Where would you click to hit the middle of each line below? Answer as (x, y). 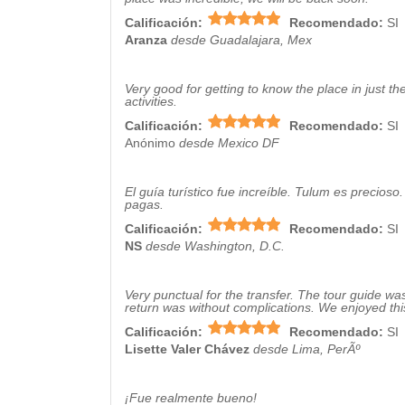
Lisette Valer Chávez (187, 349)
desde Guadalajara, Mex (241, 40)
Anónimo (150, 143)
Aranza (146, 40)
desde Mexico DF (229, 143)
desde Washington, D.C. (215, 246)
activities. (151, 101)
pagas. (144, 204)
